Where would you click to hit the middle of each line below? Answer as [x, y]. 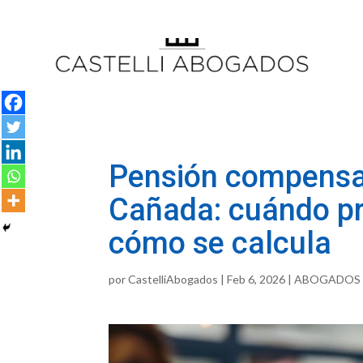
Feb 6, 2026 [256, 280]
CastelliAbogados [173, 280]
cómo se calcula [220, 243]
